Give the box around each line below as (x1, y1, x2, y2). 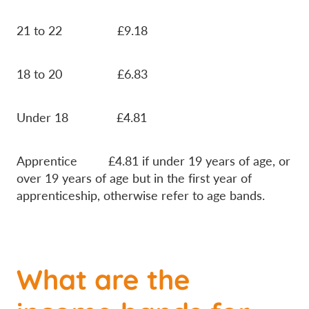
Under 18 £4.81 (17, 108, 147, 126)
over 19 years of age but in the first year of (17, 169, 252, 186)
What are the (17, 257, 190, 298)
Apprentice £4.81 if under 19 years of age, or (17, 152, 290, 169)
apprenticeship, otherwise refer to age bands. (17, 186, 265, 203)
